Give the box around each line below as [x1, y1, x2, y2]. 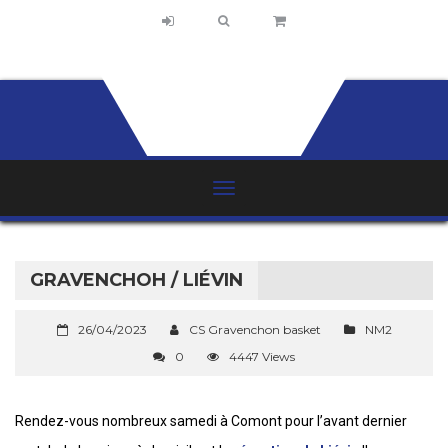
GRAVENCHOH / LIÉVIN [30, 269, 243, 291]
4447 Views [229, 349, 295, 364]
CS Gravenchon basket [188, 322, 321, 337]
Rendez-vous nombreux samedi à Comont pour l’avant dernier [15, 413, 407, 429]
